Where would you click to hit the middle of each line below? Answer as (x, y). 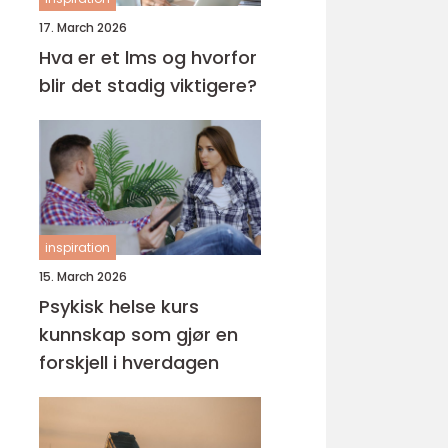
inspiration (77, 247)
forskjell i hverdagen (129, 362)
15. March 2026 (83, 276)
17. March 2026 (83, 27)
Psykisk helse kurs (119, 306)
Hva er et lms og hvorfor (148, 57)
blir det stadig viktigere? (148, 85)
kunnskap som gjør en (138, 334)
